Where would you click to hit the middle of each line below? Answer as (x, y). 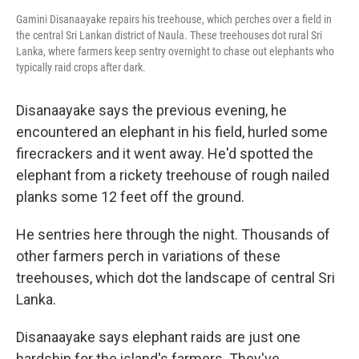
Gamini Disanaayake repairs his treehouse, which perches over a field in (174, 19)
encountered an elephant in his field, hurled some (172, 132)
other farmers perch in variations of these (148, 256)
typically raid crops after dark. (81, 67)
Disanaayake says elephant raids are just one (158, 337)
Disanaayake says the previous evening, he (151, 110)
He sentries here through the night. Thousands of (173, 234)
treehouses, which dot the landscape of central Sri (175, 278)
